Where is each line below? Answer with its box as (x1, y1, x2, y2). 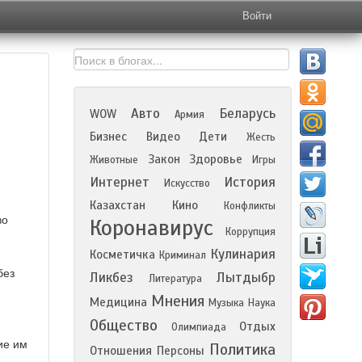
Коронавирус (90, 214, 213, 242)
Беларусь (219, 105, 276, 122)
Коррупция (225, 225, 276, 238)
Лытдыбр (217, 269, 276, 286)
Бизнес (90, 129, 127, 144)
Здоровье (189, 152, 243, 166)
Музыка (208, 297, 244, 309)
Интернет (90, 174, 149, 191)
